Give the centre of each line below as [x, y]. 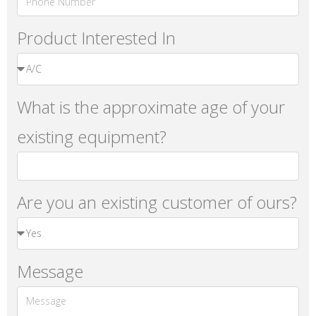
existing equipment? [92, 136]
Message [50, 271]
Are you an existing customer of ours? [157, 202]
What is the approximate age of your [151, 107]
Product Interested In [97, 37]
